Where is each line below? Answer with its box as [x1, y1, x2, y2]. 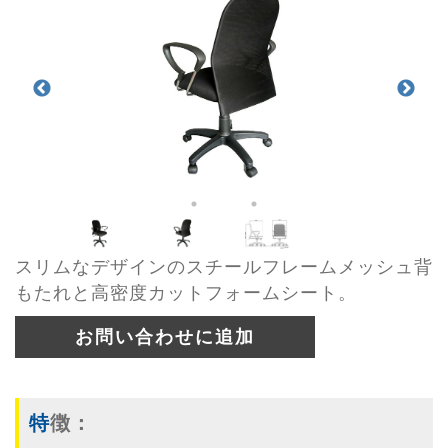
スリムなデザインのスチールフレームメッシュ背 [15, 256, 433, 277]
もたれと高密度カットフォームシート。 [15, 282, 357, 303]
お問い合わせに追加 [75, 326, 255, 347]
